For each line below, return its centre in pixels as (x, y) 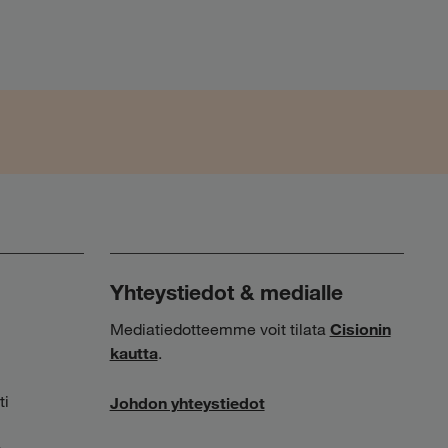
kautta (133, 353)
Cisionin (360, 329)
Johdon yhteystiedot (187, 403)
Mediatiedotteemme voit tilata (219, 329)
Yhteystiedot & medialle (226, 292)
